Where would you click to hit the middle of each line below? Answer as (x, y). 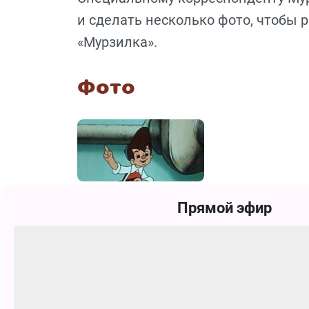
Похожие (124, 216)
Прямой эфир (224, 208)
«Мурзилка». (117, 42)
